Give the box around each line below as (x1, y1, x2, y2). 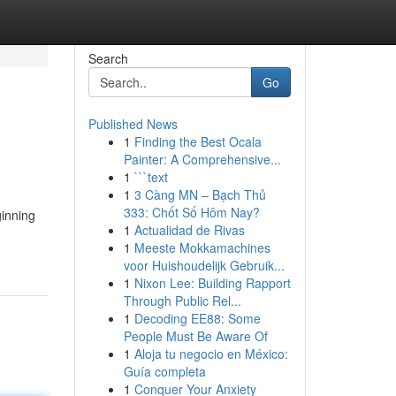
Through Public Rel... (123, 292, 241, 309)
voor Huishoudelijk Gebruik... (123, 256, 285, 274)
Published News (88, 115, 178, 133)
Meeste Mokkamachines (133, 239, 270, 256)
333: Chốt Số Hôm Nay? (123, 203, 260, 221)
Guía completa (123, 362, 206, 380)
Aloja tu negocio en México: (133, 345, 288, 362)
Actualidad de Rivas (133, 221, 245, 239)
